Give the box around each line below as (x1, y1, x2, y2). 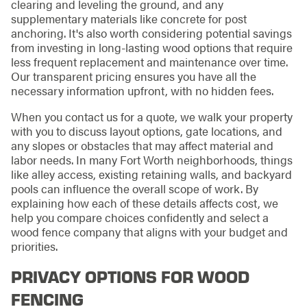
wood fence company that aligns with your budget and (10, 223, 288, 240)
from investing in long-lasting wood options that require (10, 39, 293, 56)
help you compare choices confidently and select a (10, 208, 269, 225)
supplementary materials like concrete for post (10, 10, 247, 27)
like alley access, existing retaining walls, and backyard (10, 165, 292, 182)
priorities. (10, 237, 58, 254)
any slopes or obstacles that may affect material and (10, 136, 273, 153)
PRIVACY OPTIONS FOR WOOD (10, 265, 249, 287)
